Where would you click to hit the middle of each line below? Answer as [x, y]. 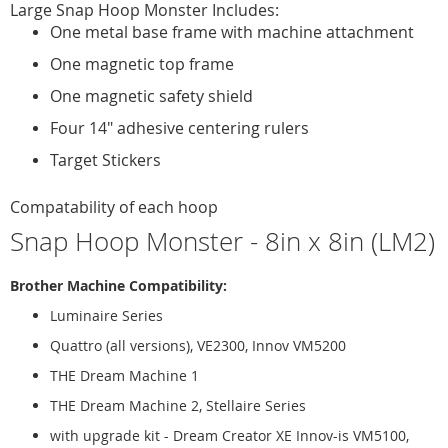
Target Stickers [105, 159]
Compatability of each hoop [114, 206]
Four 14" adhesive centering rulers [179, 127]
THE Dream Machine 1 [124, 375]
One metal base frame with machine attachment [232, 31]
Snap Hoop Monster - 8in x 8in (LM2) [222, 241]
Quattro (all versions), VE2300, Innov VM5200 [198, 345]
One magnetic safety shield [151, 95]
